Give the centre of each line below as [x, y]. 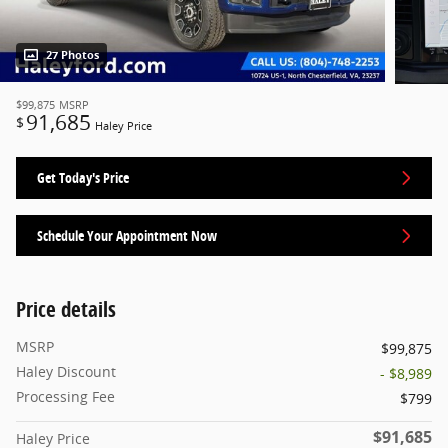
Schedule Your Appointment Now [127, 236]
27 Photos [72, 55]
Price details [66, 309]
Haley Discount [66, 372]
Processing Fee [65, 397]
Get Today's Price [83, 178]
